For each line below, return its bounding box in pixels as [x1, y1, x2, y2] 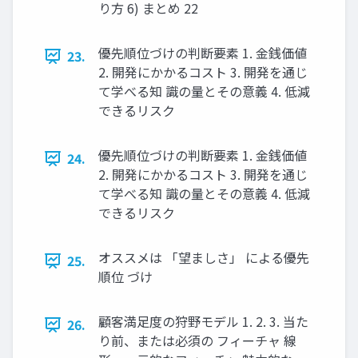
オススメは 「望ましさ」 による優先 [98, 248, 309, 268]
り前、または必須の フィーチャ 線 [98, 331, 296, 351]
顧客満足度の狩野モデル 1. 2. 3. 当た [98, 312, 308, 332]
